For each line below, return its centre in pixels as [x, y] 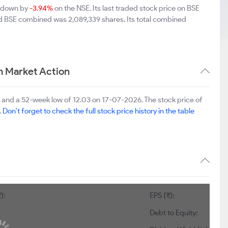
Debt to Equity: [174, 213]
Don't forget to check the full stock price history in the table [98, 111]
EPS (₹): [162, 195]
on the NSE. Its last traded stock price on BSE [126, 8]
